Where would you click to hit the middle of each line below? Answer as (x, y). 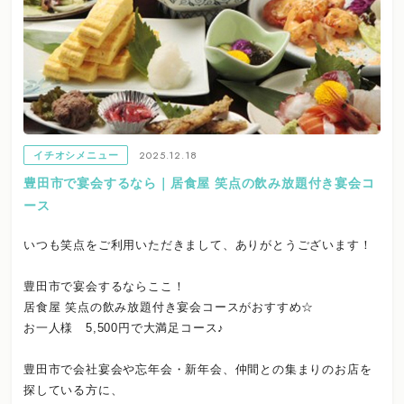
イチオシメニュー (76, 155)
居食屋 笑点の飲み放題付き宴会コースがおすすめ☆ (169, 308)
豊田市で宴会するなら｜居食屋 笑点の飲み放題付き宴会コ (199, 183)
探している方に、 (73, 390)
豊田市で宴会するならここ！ (105, 287)
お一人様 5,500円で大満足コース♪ (124, 328)
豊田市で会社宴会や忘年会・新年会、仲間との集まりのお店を (198, 370)
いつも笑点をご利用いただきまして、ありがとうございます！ (198, 245)
